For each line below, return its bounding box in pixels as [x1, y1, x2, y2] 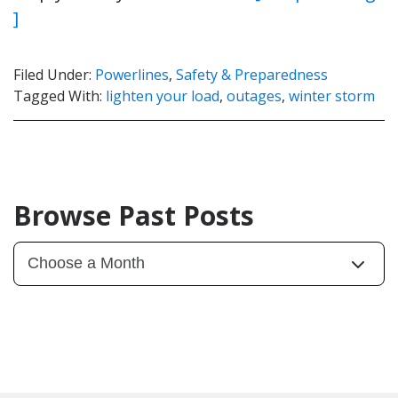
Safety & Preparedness [176, 64, 328, 84]
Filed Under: [13, 64, 95, 84]
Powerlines [95, 64, 169, 84]
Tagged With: [13, 85, 106, 106]
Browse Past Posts [13, 196, 254, 234]
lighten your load [106, 85, 219, 106]
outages [227, 85, 282, 106]
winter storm [289, 85, 375, 106]
